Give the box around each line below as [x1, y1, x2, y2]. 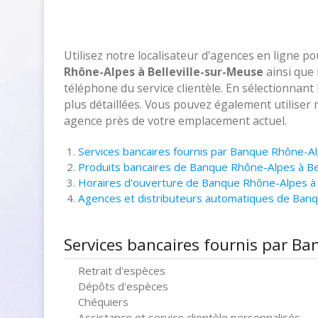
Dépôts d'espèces [78, 279, 168, 293]
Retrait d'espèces [78, 263, 165, 278]
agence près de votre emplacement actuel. [64, 113, 287, 128]
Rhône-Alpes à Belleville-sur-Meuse [64, 64, 263, 79]
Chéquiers [78, 295, 128, 309]
